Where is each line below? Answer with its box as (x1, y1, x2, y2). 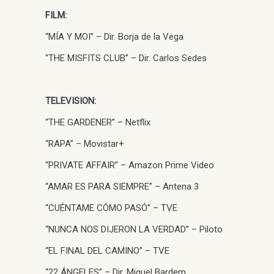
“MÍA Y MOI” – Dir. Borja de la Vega (45, 31, 183, 42)
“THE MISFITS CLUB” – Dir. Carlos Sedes (45, 52, 207, 64)
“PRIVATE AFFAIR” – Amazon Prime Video (45, 159, 214, 171)
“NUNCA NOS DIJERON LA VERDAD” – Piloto (45, 223, 223, 235)
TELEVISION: (45, 95, 96, 106)
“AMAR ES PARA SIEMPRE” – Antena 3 (45, 180, 199, 192)
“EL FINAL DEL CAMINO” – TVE (45, 245, 169, 256)
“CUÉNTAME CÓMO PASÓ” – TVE (45, 202, 177, 213)
